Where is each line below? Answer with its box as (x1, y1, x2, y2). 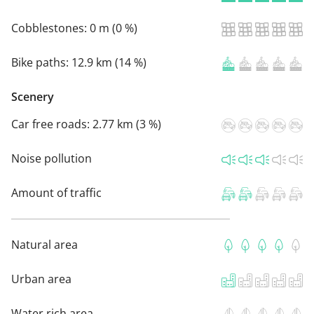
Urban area (11, 271, 71, 287)
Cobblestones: (11, 20, 90, 36)
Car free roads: (11, 116, 93, 132)
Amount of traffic (11, 184, 102, 200)
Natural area (11, 236, 78, 252)
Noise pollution (11, 150, 92, 166)
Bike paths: (11, 54, 71, 70)
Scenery (11, 88, 54, 104)
